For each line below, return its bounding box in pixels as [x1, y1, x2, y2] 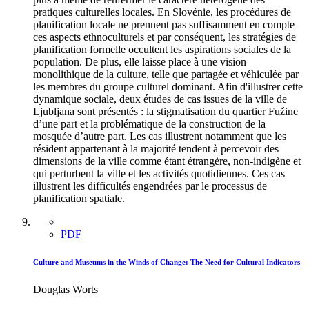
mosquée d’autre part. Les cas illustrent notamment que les [33, 130, 286, 142]
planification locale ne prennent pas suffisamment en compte [33, 19, 295, 30]
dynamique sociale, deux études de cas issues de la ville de [33, 93, 287, 105]
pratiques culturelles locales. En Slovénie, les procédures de [33, 6, 291, 18]
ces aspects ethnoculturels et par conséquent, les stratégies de [33, 31, 296, 43]
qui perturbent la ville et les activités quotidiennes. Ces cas [33, 168, 285, 179]
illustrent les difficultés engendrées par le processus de [33, 180, 267, 192]
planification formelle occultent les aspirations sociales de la [33, 43, 291, 55]
